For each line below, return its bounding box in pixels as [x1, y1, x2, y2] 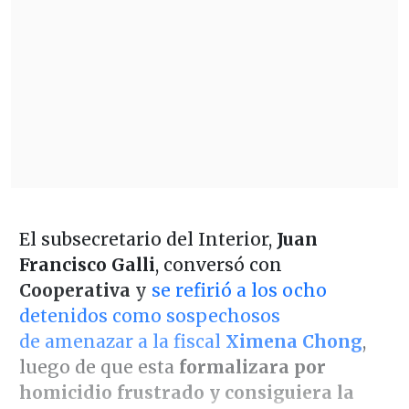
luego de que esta [18, 356, 174, 379]
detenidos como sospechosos [18, 305, 280, 328]
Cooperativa [18, 279, 131, 302]
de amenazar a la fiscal [18, 330, 225, 353]
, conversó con [154, 254, 282, 277]
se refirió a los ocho [151, 279, 327, 302]
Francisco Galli [18, 254, 155, 277]
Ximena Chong [225, 330, 362, 353]
